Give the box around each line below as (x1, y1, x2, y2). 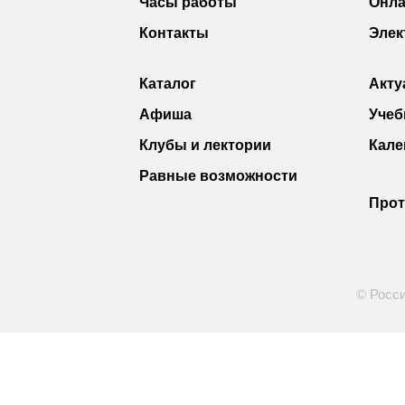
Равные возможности (138, 167, 297, 184)
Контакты (138, 24, 209, 41)
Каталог (138, 75, 196, 91)
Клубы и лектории (138, 137, 271, 153)
